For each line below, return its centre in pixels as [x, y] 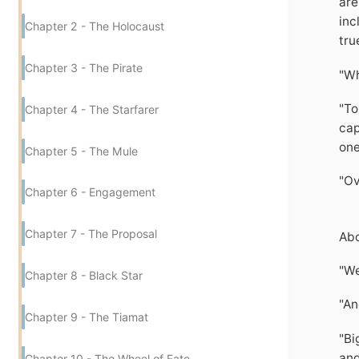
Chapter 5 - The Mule [81, 151]
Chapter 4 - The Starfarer [92, 109]
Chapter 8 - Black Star [84, 276]
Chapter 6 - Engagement [90, 192]
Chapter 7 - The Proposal [91, 234]
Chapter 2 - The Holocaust [95, 26]
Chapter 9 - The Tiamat [87, 317]
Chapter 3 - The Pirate [84, 67]
